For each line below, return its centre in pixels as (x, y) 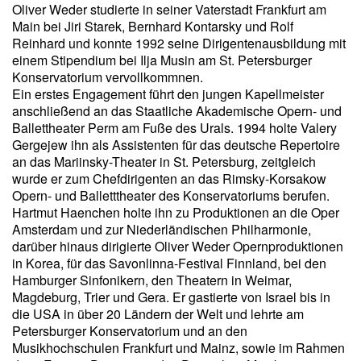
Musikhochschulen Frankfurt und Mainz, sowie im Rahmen (178, 348)
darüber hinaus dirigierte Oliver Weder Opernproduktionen (178, 247)
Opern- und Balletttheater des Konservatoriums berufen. (171, 196)
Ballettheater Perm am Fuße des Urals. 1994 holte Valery (174, 128)
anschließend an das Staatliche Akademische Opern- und (177, 111)
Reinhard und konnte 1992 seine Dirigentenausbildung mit (179, 44)
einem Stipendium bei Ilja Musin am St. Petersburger (162, 60)
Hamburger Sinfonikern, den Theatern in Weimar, (152, 280)
